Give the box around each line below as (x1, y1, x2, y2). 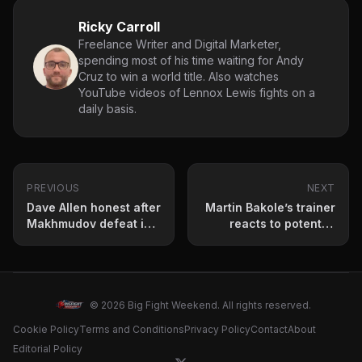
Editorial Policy (13, 342, 82, 355)
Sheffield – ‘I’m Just (27, 232, 139, 246)
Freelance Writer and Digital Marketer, (78, 36, 281, 51)
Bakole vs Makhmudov (208, 232, 335, 246)
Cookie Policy (13, 322, 79, 335)
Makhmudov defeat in (27, 216, 151, 230)
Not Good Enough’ (27, 248, 130, 263)
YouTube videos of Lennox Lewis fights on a (78, 85, 315, 99)
